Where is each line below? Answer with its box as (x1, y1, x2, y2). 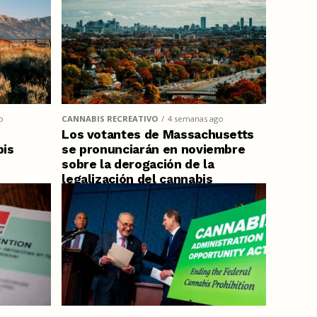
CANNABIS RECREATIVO (62, 113, 158, 124)
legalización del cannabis (62, 171, 213, 186)
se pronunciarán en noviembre (62, 142, 246, 156)
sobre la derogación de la (62, 156, 214, 171)
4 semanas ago (168, 113, 224, 124)
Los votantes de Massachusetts (62, 127, 255, 142)
